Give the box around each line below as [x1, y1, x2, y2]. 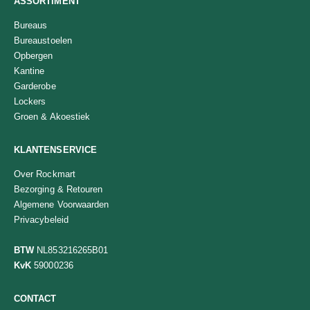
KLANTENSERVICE [14, 144, 97, 155]
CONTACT [14, 293, 57, 304]
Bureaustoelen [14, 35, 72, 46]
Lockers [14, 96, 46, 107]
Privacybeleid [14, 214, 69, 225]
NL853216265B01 [34, 245, 109, 256]
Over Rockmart [14, 168, 75, 179]
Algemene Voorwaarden [14, 199, 109, 210]
